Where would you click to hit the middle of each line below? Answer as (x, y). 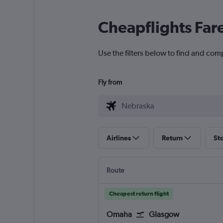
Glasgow (164, 215)
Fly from (110, 82)
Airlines (118, 138)
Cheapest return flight (139, 194)
